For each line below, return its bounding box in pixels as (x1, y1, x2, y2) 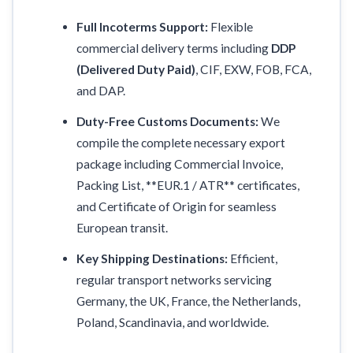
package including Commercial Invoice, (76, 157, 284, 172)
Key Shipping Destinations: (76, 251, 229, 266)
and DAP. (76, 84, 126, 98)
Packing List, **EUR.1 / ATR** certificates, (76, 178, 300, 193)
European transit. (76, 221, 169, 236)
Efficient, (228, 251, 278, 266)
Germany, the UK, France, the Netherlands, (76, 294, 301, 309)
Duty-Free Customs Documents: (76, 114, 259, 129)
